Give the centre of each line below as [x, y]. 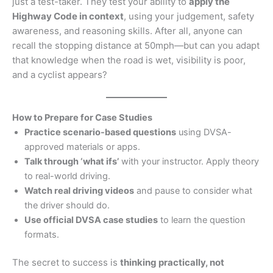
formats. [42, 235]
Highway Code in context [68, 16]
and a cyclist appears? [60, 75]
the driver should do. [67, 206]
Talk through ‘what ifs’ [72, 162]
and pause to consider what [193, 191]
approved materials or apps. [82, 147]
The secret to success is [66, 263]
